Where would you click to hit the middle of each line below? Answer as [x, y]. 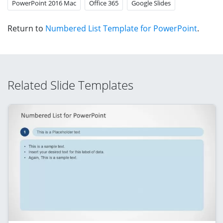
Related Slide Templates [70, 85]
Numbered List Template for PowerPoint [121, 28]
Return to [26, 28]
